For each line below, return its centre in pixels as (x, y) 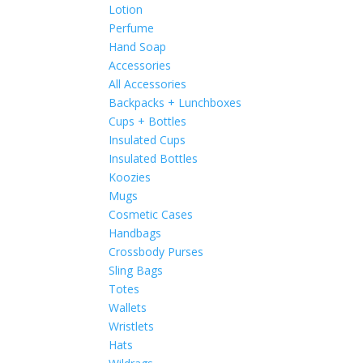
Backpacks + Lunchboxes (175, 102)
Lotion (126, 9)
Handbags (135, 233)
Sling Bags (136, 270)
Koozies (130, 177)
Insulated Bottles (154, 158)
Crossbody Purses (156, 252)
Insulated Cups (147, 140)
